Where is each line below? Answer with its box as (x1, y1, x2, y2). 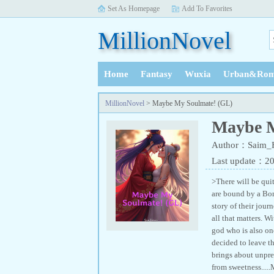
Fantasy (141, 69, 172, 79)
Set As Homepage (108, 4, 160, 13)
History (104, 94, 135, 104)
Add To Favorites (182, 4, 232, 13)
